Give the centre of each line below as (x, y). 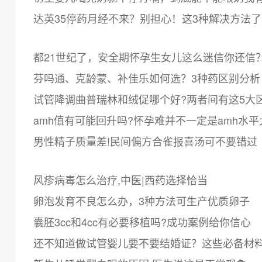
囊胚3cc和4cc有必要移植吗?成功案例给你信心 (142, 222)
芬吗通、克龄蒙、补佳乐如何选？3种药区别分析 (147, 78)
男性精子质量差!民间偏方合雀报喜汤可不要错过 (146, 141)
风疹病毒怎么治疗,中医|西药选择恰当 (121, 180)
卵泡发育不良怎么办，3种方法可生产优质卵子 (142, 201)
